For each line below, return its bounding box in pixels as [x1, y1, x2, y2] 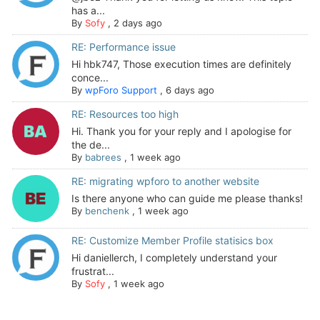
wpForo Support [84, 84, 157, 96]
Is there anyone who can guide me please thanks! [71, 191, 303, 204]
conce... [71, 71, 109, 84]
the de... [71, 138, 110, 151]
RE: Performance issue [71, 40, 176, 53]
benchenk [84, 204, 129, 216]
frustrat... [71, 264, 114, 277]
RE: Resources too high [71, 107, 179, 120]
